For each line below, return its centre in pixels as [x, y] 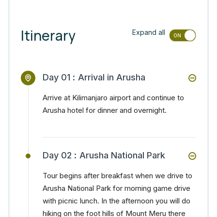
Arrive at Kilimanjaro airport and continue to [113, 98]
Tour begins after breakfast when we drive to [117, 176]
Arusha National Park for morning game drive [116, 188]
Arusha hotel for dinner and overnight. [105, 110]
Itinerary [48, 35]
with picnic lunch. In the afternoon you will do [116, 201]
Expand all [149, 32]
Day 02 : [60, 155]
